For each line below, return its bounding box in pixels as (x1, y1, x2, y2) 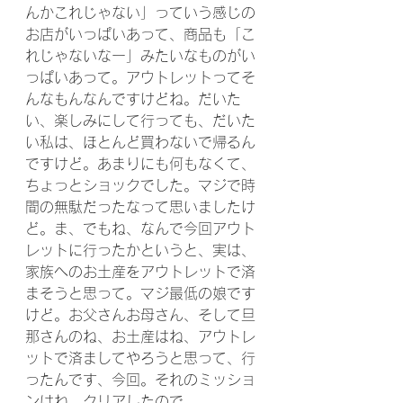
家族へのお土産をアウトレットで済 (25, 264, 255, 279)
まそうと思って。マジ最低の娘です (25, 286, 255, 300)
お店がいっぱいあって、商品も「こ (25, 27, 255, 41)
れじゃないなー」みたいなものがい (25, 49, 255, 63)
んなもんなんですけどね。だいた (25, 92, 241, 106)
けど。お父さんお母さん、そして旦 (25, 308, 255, 322)
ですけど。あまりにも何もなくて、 (25, 157, 255, 171)
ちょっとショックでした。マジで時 (25, 178, 255, 193)
